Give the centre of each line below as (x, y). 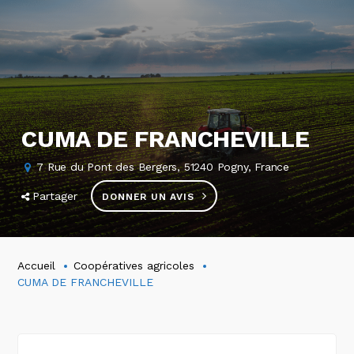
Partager (55, 196)
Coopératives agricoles (134, 265)
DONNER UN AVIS (148, 197)
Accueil (37, 265)
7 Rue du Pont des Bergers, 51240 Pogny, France (163, 167)
